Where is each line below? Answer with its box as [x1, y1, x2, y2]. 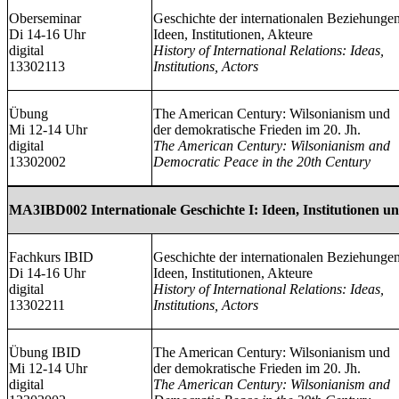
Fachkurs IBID [9, 248, 94, 265]
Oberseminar [9, 10, 81, 26]
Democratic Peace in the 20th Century [153, 153, 370, 169]
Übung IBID [9, 344, 81, 360]
